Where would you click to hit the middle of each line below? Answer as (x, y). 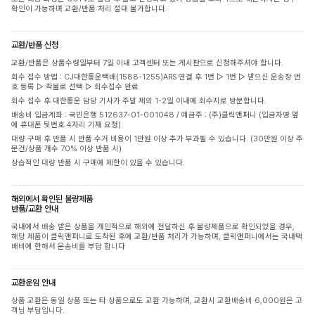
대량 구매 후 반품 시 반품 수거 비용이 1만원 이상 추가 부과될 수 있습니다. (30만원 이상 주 (157, 139)
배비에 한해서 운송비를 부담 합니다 (68, 246)
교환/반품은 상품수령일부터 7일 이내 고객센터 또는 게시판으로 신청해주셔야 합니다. (147, 63)
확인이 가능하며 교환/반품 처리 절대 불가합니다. (89, 8)
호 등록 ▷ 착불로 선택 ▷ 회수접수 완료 (75, 86)
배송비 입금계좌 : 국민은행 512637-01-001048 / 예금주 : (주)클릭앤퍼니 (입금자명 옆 (155, 115)
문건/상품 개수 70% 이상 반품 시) (66, 148)
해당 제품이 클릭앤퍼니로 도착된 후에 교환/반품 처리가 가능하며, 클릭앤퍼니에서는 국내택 (157, 236)
